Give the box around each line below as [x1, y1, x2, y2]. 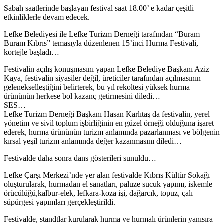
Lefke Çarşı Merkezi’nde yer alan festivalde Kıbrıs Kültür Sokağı [4, 170, 210, 179]
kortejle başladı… [4, 47, 59, 56]
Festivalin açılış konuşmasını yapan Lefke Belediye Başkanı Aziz [4, 64, 209, 73]
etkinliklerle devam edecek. [4, 12, 90, 21]
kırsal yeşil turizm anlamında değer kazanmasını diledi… [4, 136, 182, 145]
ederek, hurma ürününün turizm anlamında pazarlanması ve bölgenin [4, 127, 220, 136]
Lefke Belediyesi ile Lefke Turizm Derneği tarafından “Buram [4, 29, 200, 38]
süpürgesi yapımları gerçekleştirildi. [4, 197, 115, 206]
